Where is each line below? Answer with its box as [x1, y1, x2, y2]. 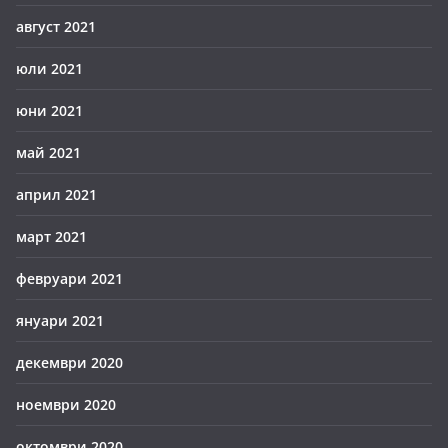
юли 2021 [16, 59, 83, 78]
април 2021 [16, 185, 97, 204]
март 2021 [16, 227, 87, 246]
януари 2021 [16, 311, 104, 330]
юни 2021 [16, 101, 83, 120]
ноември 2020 [16, 395, 116, 414]
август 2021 [16, 17, 96, 36]
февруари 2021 [16, 269, 123, 288]
